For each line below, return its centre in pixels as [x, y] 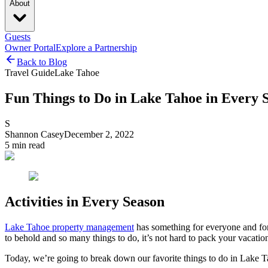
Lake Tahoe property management [69, 227]
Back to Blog [42, 62]
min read [27, 145]
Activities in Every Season [85, 201]
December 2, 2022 [99, 134]
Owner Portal [30, 48]
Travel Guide [30, 73]
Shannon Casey [34, 134]
